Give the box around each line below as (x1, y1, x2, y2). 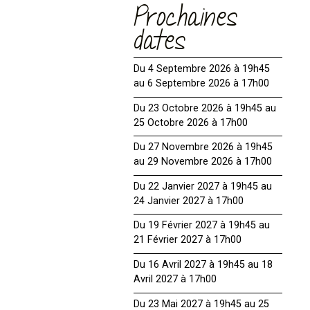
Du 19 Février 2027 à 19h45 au (134, 219, 271, 232)
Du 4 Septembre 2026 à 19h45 (134, 63, 271, 75)
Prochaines (134, 2, 238, 42)
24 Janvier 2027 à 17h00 (134, 194, 244, 207)
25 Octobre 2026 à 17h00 (134, 116, 248, 129)
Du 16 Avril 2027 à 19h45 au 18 (134, 259, 273, 271)
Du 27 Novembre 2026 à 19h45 (134, 141, 273, 154)
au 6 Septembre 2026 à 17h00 (134, 77, 270, 89)
